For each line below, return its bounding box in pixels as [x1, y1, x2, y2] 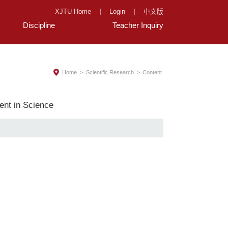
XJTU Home [55, 8, 92, 15]
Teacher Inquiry [112, 20, 164, 30]
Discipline [23, 20, 55, 30]
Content [142, 69, 162, 75]
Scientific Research [85, 69, 134, 75]
